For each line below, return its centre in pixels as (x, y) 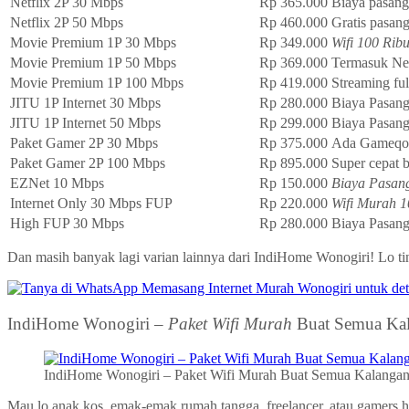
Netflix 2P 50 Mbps (67, 22)
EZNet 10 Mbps (57, 183)
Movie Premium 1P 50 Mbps (93, 63)
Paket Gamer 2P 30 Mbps (84, 143)
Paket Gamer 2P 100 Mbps (88, 163)
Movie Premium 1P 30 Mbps (93, 42)
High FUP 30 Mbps (67, 223)
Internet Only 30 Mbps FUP (91, 203)
